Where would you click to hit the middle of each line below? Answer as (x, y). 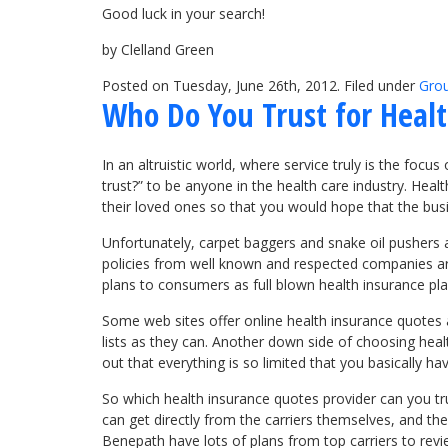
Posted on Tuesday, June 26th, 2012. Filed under (260, 85)
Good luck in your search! (183, 13)
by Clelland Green (158, 49)
